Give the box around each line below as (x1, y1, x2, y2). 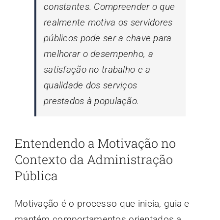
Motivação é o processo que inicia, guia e (14, 198, 190, 210)
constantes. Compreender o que (43, 1, 175, 13)
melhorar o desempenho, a (43, 48, 153, 60)
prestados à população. (43, 95, 139, 107)
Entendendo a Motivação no (14, 135, 176, 152)
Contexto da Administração (14, 151, 173, 168)
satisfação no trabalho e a (43, 64, 151, 76)
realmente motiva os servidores (43, 17, 173, 28)
